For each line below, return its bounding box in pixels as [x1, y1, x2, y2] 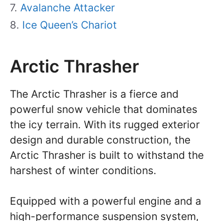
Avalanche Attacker [20, 1, 115, 14]
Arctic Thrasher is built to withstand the [10, 148, 204, 161]
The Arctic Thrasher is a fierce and [10, 87, 179, 100]
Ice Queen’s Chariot [22, 18, 117, 31]
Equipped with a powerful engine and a [10, 195, 201, 207]
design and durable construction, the [10, 133, 190, 146]
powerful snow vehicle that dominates [10, 103, 197, 115]
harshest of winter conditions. [10, 164, 156, 177]
